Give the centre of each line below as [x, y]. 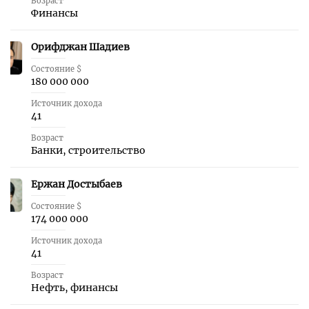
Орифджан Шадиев [80, 47]
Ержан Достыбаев [77, 184]
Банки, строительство [88, 150]
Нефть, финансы [74, 288]
